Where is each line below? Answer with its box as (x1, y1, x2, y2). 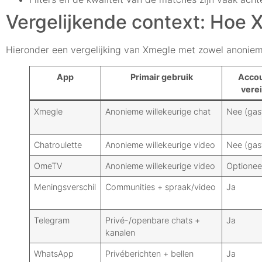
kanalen (105, 227, 136, 238)
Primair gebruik (130, 72, 193, 82)
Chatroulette (34, 140, 82, 150)
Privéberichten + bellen (105, 249, 194, 259)
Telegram (34, 215, 70, 226)
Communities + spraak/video (105, 182, 216, 192)
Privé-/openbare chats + (105, 215, 201, 226)
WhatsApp (34, 249, 74, 259)
